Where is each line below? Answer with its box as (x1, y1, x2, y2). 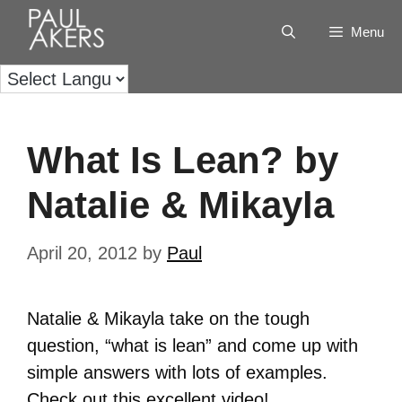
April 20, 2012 (27, 243, 137, 263)
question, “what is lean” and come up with (27, 336, 358, 355)
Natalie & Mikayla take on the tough (27, 309, 310, 328)
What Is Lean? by (27, 139, 338, 181)
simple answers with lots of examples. (27, 363, 328, 382)
